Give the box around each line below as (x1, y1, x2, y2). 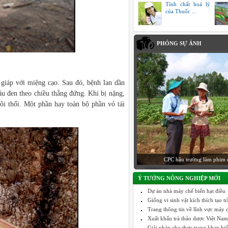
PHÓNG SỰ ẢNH (156, 40, 202, 46)
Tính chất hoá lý (165, 1, 210, 7)
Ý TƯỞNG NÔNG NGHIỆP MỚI (137, 175, 220, 181)
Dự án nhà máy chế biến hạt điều (147, 188, 225, 194)
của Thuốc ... (165, 8, 196, 14)
